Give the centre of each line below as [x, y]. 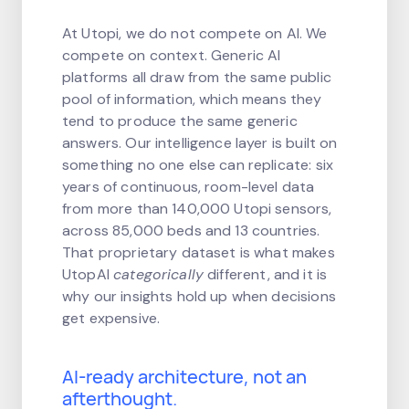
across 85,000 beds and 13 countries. [191, 230]
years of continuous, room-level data [189, 186]
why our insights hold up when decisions [199, 296]
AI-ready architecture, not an [184, 376]
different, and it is [266, 274]
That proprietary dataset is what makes [199, 252]
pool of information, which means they [192, 99]
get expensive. [111, 318]
